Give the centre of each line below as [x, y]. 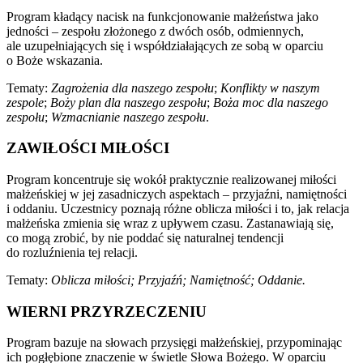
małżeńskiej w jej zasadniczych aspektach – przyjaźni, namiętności [177, 194]
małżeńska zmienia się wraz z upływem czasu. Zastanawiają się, [170, 223]
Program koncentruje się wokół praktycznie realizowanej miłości [171, 179]
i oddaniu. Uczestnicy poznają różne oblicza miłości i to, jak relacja [178, 208]
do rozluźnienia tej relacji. [72, 252]
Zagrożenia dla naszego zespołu [132, 88]
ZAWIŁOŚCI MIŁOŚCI [88, 148]
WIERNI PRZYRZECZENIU [107, 311]
